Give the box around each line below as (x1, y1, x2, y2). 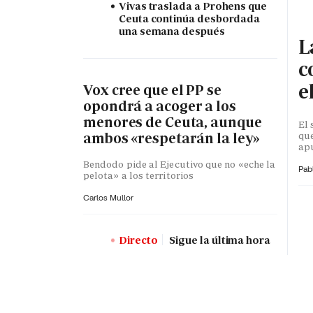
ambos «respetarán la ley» (83, 129, 260, 148)
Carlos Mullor (83, 191, 133, 203)
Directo (119, 233, 158, 247)
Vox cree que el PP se (83, 81, 221, 100)
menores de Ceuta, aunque (83, 113, 262, 132)
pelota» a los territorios (83, 168, 194, 182)
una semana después (119, 24, 225, 38)
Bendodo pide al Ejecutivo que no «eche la (83, 157, 276, 170)
